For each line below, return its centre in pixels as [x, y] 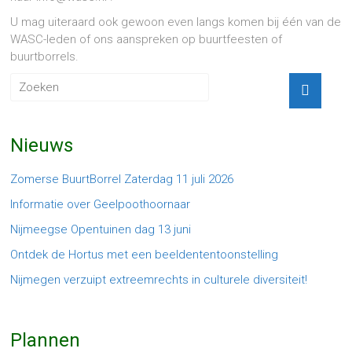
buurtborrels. [45, 57]
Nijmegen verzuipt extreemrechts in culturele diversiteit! [159, 280]
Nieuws [42, 145]
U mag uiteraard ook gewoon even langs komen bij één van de [176, 22]
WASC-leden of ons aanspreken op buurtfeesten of [147, 39]
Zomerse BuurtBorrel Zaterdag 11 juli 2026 [122, 179]
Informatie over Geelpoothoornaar [101, 204]
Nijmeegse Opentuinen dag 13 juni [101, 229]
